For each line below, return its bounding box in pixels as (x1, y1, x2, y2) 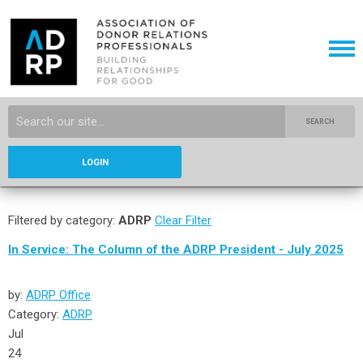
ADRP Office (26, 288, 91, 302)
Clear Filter (155, 213, 211, 228)
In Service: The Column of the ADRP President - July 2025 (8, 242, 344, 257)
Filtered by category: (8, 213, 118, 228)
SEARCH (305, 117, 335, 126)
